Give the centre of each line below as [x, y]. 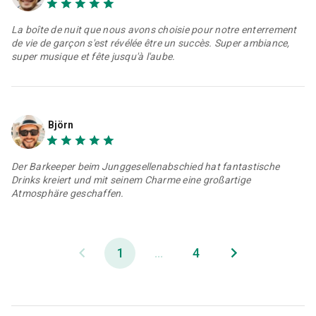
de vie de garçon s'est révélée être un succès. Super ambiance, [151, 43]
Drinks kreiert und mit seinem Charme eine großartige [131, 180]
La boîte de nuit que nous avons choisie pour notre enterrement [154, 29]
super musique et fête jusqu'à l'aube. [93, 56]
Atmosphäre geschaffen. [68, 193]
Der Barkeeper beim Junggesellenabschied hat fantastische [145, 166]
